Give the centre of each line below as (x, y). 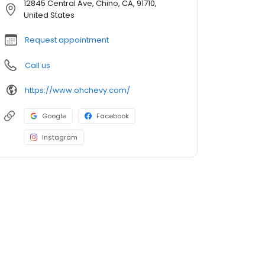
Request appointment (67, 40)
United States (49, 15)
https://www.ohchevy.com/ (77, 90)
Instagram (60, 138)
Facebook (113, 116)
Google (54, 116)
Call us (38, 66)
